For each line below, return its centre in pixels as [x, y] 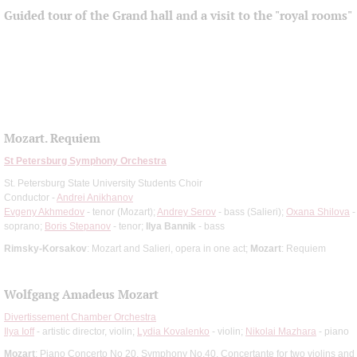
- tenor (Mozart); [121, 212]
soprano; [24, 226]
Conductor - [30, 197]
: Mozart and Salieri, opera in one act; [169, 248]
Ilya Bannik [171, 226]
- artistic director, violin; [86, 331]
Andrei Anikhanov [95, 197]
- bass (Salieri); [251, 212]
